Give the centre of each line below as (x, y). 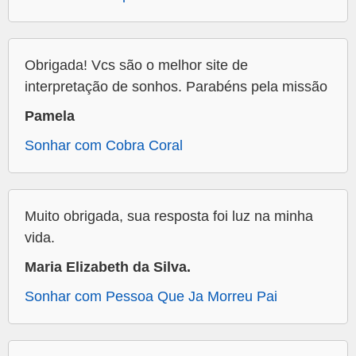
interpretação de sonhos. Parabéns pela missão (176, 87)
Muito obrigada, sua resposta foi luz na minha (169, 217)
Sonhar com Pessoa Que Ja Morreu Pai (151, 297)
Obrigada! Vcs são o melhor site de (136, 66)
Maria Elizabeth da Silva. (108, 267)
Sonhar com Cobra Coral (104, 146)
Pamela (50, 116)
